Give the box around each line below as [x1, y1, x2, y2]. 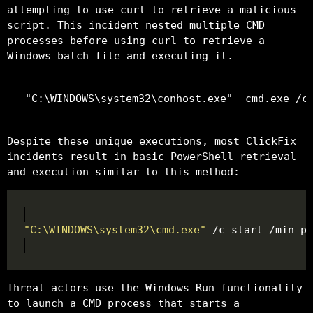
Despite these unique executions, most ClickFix [7, 134, 296, 147]
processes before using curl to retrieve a [7, 34, 265, 47]
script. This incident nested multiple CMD [7, 18, 265, 31]
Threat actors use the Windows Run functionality [7, 281, 303, 294]
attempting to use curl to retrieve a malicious [7, 3, 296, 16]
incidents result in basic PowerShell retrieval [7, 150, 296, 163]
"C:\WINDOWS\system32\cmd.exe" [24, 223, 206, 236]
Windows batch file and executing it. [7, 49, 233, 62]
